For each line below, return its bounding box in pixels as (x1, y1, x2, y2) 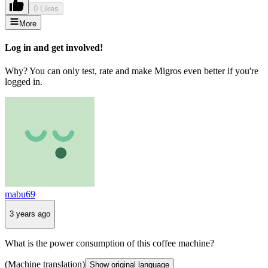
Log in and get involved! (5, 42, 103, 53)
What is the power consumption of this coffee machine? (5, 237, 214, 248)
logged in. (5, 77, 42, 87)
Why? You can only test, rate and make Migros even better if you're (5, 66, 258, 77)
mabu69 (5, 189, 35, 200)
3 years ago (10, 209, 50, 219)
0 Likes (33, 4, 59, 13)
